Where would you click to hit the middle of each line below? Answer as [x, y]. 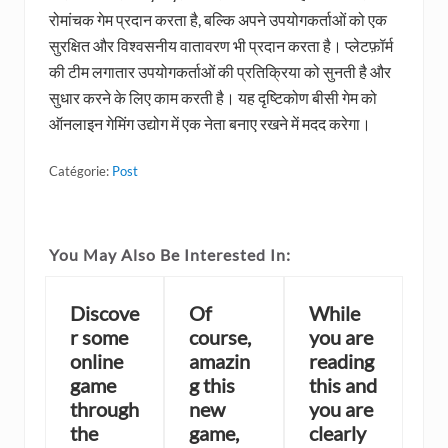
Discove [104, 313]
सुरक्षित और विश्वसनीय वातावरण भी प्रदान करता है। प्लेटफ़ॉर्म [221, 46]
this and [342, 385]
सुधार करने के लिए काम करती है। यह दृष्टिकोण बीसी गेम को [213, 98]
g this [212, 385]
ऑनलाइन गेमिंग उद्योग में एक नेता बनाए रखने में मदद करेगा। [210, 124]
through [104, 409]
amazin [220, 361]
